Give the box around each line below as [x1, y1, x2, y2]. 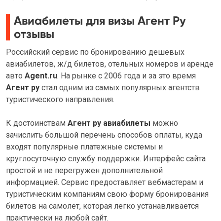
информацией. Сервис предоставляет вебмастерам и [6, 178, 203, 187]
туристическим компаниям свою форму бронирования [6, 189, 209, 199]
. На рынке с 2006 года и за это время [57, 71, 196, 80]
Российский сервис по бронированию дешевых [6, 47, 184, 57]
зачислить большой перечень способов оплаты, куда [6, 130, 202, 140]
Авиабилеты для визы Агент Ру [14, 13, 186, 28]
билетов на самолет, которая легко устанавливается [6, 201, 199, 211]
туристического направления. [6, 95, 114, 104]
